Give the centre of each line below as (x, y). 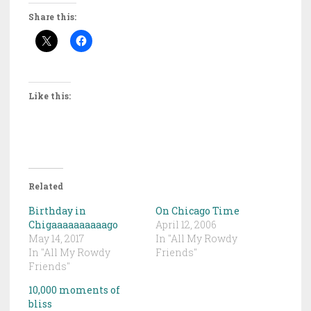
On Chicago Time (197, 211)
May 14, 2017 (56, 239)
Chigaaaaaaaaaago (73, 225)
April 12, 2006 (186, 225)
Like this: (50, 96)
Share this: (52, 17)
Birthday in (57, 211)
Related (46, 186)
